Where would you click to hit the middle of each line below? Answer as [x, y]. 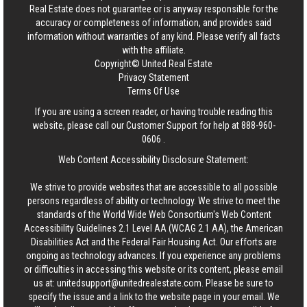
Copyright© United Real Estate [153, 63]
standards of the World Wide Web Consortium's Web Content [153, 214]
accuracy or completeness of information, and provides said [153, 22]
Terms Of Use [153, 91]
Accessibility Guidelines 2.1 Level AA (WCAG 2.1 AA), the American [153, 228]
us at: [45, 283]
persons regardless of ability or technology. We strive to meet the [153, 200]
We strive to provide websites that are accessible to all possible [153, 187]
